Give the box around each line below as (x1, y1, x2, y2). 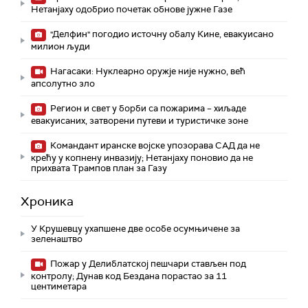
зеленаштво (31, 233, 82, 245)
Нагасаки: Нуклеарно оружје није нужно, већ (48, 65, 245, 78)
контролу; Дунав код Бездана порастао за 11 (31, 270, 227, 283)
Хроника (21, 193, 74, 210)
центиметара (31, 280, 87, 293)
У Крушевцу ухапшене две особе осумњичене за (31, 223, 240, 235)
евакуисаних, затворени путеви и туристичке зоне (31, 115, 248, 127)
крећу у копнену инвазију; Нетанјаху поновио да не (31, 152, 253, 164)
